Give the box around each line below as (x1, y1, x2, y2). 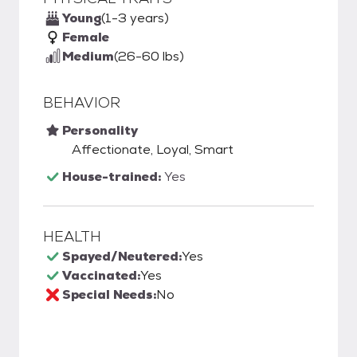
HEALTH (43, 227, 101, 245)
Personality (62, 122, 138, 139)
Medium (62, 48, 114, 65)
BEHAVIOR (43, 93, 120, 112)
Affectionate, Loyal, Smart (72, 141, 233, 158)
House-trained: (62, 168, 164, 185)
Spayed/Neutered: (62, 248, 182, 265)
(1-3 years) (101, 10, 169, 26)
